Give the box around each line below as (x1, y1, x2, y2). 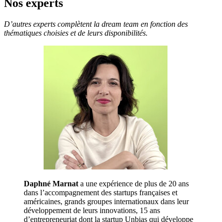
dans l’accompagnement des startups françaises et (24, 188, 177, 197)
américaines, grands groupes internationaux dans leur (24, 197, 189, 206)
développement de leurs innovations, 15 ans (24, 206, 160, 215)
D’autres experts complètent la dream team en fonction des (4, 20, 188, 29)
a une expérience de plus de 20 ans (78, 179, 189, 188)
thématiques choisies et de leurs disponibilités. (4, 29, 148, 38)
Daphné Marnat (24, 179, 78, 188)
